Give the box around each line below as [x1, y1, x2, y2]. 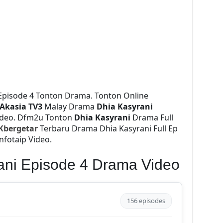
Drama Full [132, 111, 173, 123]
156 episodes [126, 196, 165, 205]
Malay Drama [42, 101, 97, 112]
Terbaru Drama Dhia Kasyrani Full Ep [37, 122, 178, 134]
